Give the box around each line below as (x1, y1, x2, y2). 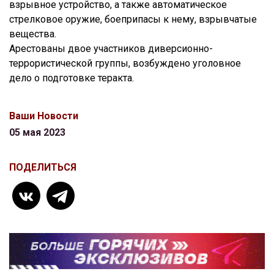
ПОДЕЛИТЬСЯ (9, 161, 76, 173)
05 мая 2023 (9, 127, 65, 138)
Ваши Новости (9, 110, 78, 122)
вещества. (9, 28, 56, 40)
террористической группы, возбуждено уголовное (9, 57, 241, 69)
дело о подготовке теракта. (9, 72, 134, 84)
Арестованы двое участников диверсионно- (9, 43, 213, 54)
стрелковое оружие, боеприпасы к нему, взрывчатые (9, 13, 257, 25)
